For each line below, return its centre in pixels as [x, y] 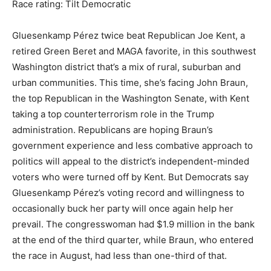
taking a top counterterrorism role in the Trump [113, 114]
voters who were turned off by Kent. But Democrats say [130, 177]
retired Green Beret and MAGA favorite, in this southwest [134, 51]
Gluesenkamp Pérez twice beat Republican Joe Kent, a [129, 35]
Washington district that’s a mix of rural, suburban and [126, 67]
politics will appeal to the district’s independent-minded [131, 161]
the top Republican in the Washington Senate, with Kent [131, 98]
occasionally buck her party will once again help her [123, 208]
